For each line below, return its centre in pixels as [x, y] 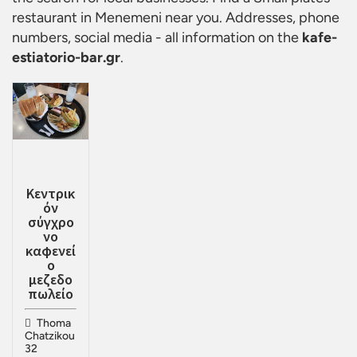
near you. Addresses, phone [251, 18]
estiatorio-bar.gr [66, 57]
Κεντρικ [51, 193]
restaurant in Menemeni [87, 18]
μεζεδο [51, 279]
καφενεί [51, 251]
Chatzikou [50, 336]
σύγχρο [51, 222]
